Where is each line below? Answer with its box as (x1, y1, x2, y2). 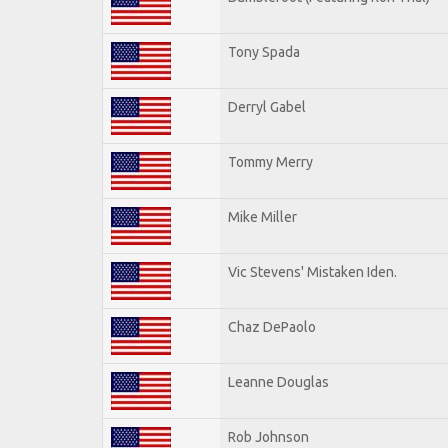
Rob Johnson (228, 428, 309, 445)
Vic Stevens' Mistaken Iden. (228, 263, 397, 280)
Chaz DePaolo (228, 318, 316, 335)
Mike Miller (228, 208, 297, 225)
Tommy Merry (228, 153, 313, 170)
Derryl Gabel (228, 98, 306, 115)
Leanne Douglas (228, 373, 329, 390)
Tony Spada (228, 43, 300, 60)
